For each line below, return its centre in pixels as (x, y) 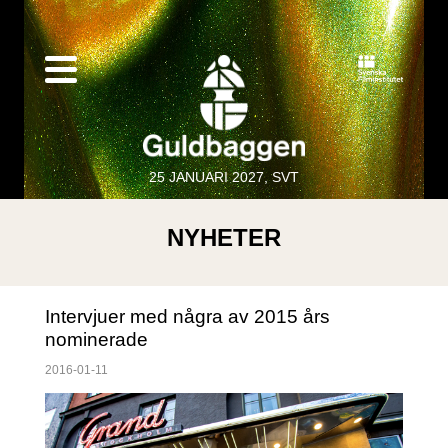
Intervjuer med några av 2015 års (187, 317)
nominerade (96, 340)
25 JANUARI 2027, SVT (223, 177)
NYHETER (224, 238)
